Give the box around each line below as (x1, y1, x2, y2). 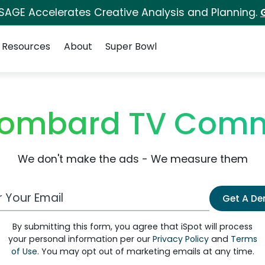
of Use (11, 245, 37, 257)
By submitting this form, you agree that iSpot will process (12, 221, 253, 232)
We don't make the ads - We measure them (17, 152, 248, 166)
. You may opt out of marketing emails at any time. (37, 245, 254, 257)
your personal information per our (8, 233, 153, 245)
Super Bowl (105, 40, 157, 53)
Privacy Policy (152, 233, 209, 245)
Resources (2, 40, 51, 53)
